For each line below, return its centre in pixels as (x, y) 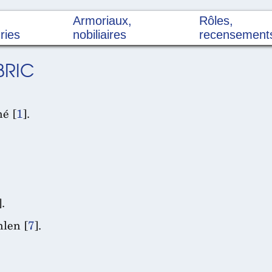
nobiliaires (100, 35)
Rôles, (216, 21)
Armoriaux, (103, 21)
